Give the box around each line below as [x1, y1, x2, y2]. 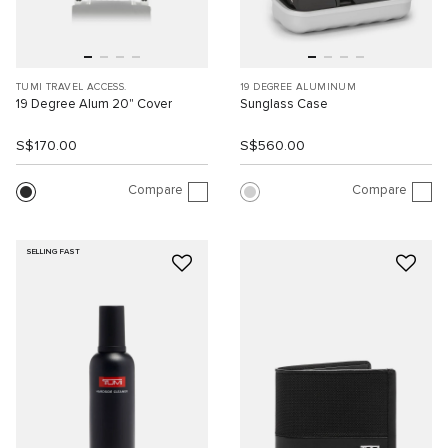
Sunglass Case [240, 98, 328, 112]
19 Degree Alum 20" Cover [16, 98, 172, 112]
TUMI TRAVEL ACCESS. [16, 82, 127, 93]
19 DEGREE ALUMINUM [240, 82, 357, 93]
